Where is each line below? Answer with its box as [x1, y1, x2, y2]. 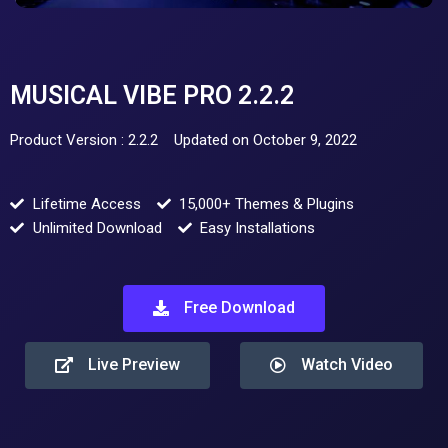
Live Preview [87, 354, 180, 374]
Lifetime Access [32, 194, 141, 213]
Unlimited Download [32, 218, 162, 237]
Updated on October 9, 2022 [174, 130, 357, 149]
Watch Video [300, 354, 393, 374]
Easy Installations [200, 218, 315, 237]
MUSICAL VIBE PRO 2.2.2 [10, 80, 294, 110]
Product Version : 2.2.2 [10, 130, 158, 149]
